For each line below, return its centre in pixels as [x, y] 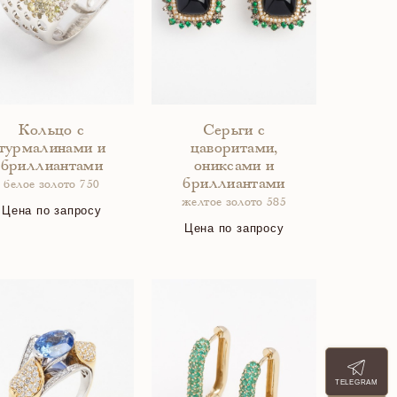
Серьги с [234, 131]
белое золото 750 [52, 186]
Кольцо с [52, 131]
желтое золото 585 [234, 203]
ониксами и [234, 167]
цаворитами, [234, 149]
